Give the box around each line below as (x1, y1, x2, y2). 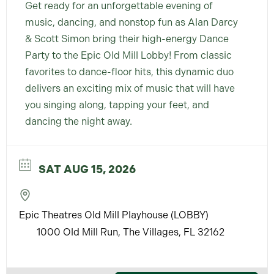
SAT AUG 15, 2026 (39, 163, 136, 177)
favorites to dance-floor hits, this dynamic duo (25, 66, 234, 78)
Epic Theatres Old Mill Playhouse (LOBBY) (19, 209, 209, 221)
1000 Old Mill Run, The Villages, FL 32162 (37, 226, 224, 239)
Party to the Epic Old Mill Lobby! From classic (25, 50, 232, 62)
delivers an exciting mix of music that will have (25, 83, 235, 95)
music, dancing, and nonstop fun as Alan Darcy (25, 17, 238, 29)
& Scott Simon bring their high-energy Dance (25, 33, 229, 45)
